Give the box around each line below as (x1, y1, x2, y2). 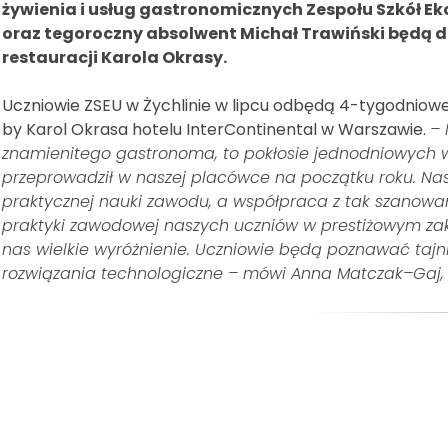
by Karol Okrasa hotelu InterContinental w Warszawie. (2, 118, 430, 142)
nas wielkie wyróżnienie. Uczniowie (2, 238, 279, 262)
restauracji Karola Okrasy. (2, 46, 227, 70)
